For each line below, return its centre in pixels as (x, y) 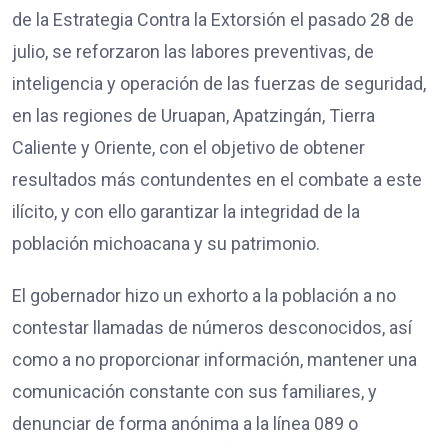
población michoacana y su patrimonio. (166, 244)
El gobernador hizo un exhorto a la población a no (204, 296)
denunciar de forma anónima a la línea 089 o (185, 424)
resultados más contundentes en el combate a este (217, 180)
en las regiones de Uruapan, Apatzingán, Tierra (193, 116)
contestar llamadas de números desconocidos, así (212, 328)
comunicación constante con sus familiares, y (194, 392)
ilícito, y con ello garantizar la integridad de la (186, 212)
